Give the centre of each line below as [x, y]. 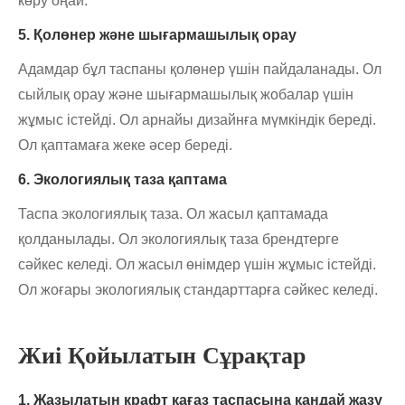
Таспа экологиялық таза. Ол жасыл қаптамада [173, 214]
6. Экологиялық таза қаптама [122, 180]
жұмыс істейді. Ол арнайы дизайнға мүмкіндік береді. [197, 120]
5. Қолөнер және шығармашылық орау [157, 35]
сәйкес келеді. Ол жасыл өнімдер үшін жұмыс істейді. [197, 265]
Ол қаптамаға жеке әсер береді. [125, 146]
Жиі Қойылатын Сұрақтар [162, 356]
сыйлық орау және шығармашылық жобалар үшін [186, 95]
